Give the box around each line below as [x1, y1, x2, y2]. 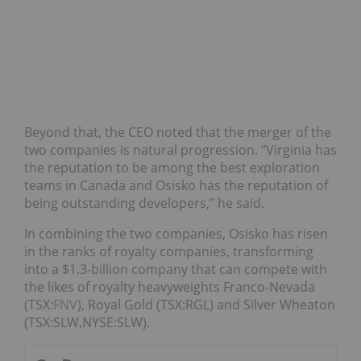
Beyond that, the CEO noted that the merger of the [24, 123, 331, 142]
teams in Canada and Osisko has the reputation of [24, 176, 328, 195]
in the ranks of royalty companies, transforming [24, 243, 313, 261]
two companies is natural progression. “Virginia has [24, 141, 337, 160]
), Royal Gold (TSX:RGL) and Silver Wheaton [77, 296, 335, 314]
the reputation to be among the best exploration [24, 159, 320, 177]
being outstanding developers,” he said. [24, 194, 264, 213]
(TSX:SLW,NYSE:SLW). [24, 313, 150, 332]
